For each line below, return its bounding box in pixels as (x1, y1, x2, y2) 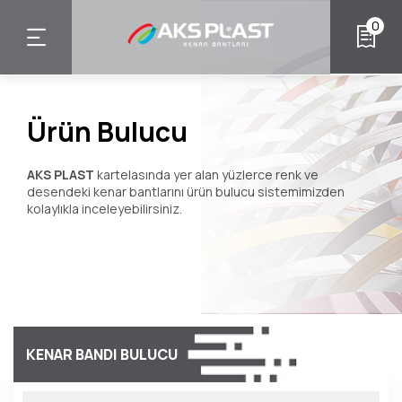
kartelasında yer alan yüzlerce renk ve (94, 166, 319, 184)
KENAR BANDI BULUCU (26, 345, 178, 364)
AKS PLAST (27, 166, 94, 184)
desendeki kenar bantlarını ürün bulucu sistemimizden (27, 183, 345, 201)
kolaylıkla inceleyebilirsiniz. (27, 200, 182, 218)
